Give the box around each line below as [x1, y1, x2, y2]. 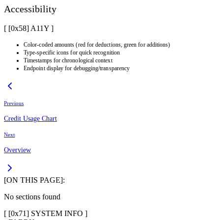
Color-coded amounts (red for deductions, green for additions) [24, 41, 170, 48]
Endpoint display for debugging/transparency [24, 64, 130, 72]
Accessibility [4, 3, 56, 15]
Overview [4, 146, 31, 154]
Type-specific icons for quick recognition [24, 49, 120, 56]
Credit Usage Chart [4, 114, 57, 122]
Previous [4, 100, 24, 106]
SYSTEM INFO [31, 209, 83, 218]
